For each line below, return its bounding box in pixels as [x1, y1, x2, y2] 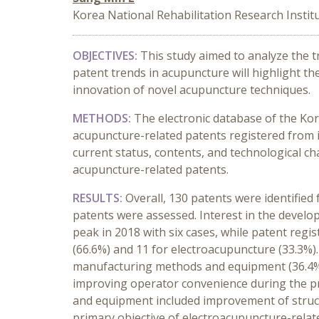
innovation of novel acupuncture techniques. [73, 82, 310, 98]
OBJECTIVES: [73, 48, 140, 63]
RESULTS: [73, 190, 125, 206]
